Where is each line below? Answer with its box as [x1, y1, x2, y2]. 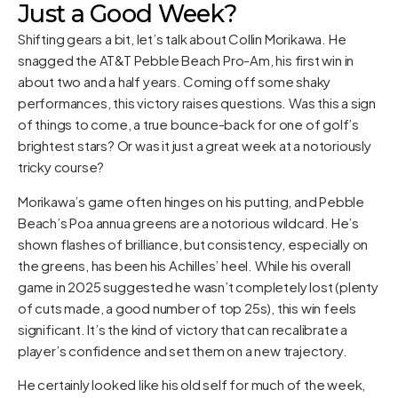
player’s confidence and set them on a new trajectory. [18, 341, 347, 359]
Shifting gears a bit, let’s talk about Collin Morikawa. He [18, 30, 346, 48]
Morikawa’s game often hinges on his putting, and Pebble [18, 192, 364, 210]
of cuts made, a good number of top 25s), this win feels [18, 298, 356, 316]
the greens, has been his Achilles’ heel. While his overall [18, 256, 351, 274]
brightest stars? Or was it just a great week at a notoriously [18, 137, 371, 155]
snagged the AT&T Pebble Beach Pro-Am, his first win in [18, 52, 354, 69]
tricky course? [18, 158, 105, 176]
